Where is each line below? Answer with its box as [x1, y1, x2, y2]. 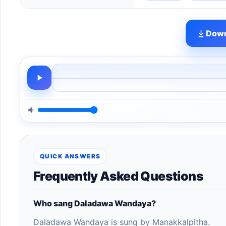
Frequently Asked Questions [33, 168, 203, 184]
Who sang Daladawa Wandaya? [33, 198, 156, 208]
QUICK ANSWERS [40, 153, 101, 160]
